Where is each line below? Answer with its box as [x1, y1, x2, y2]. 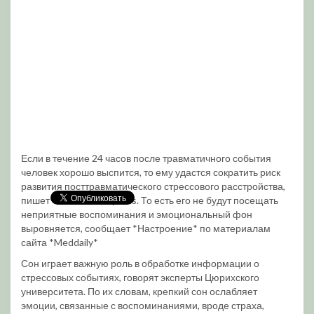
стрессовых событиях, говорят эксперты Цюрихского [21, 271, 259, 283]
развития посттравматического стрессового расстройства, [21, 180, 285, 192]
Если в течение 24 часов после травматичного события [21, 152, 271, 164]
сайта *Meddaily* [21, 236, 98, 248]
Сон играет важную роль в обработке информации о [21, 257, 259, 269]
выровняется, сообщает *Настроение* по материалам [21, 222, 271, 234]
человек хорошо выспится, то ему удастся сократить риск [21, 166, 280, 178]
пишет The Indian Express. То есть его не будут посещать [21, 194, 278, 206]
